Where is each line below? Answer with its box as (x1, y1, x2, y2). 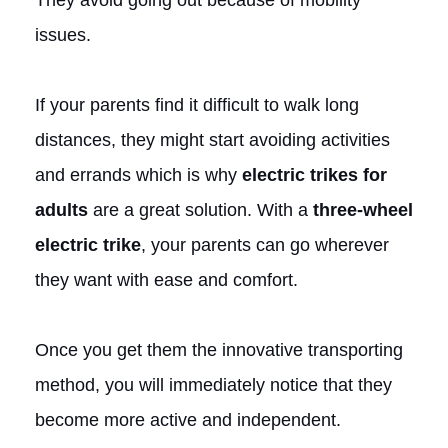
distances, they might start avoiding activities (35, 129, 390, 150)
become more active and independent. (35, 409, 341, 430)
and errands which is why (35, 164, 242, 185)
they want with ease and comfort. (35, 269, 298, 290)
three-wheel (313, 199, 413, 220)
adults (35, 199, 88, 220)
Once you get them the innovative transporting (35, 339, 403, 360)
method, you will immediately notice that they (35, 374, 392, 395)
